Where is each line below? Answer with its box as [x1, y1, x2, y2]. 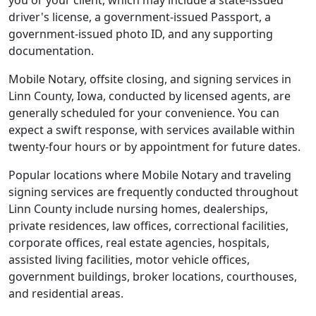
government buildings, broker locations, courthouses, [8, 269, 297, 284]
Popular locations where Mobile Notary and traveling [8, 167, 291, 183]
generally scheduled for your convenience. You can [8, 105, 279, 121]
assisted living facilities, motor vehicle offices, [8, 252, 250, 267]
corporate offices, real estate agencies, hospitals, [8, 235, 269, 250]
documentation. [8, 43, 94, 59]
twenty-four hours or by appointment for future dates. [8, 139, 300, 154]
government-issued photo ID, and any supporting [8, 26, 273, 42]
